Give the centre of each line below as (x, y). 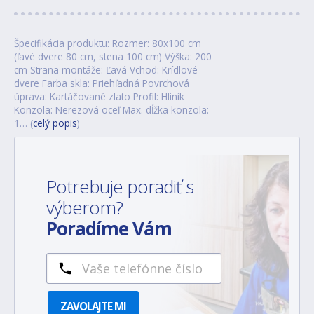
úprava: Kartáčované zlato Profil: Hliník (99, 96)
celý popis (55, 123)
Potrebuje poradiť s (120, 186)
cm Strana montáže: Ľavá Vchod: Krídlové (106, 69)
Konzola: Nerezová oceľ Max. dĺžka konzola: (111, 109)
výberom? (87, 207)
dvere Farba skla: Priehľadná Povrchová (102, 83)
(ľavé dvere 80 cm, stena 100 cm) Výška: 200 (113, 56)
